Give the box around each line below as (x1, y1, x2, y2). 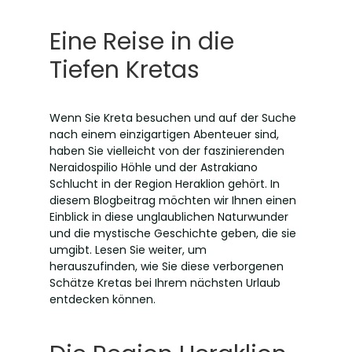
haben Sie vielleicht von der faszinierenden (49, 143, 284, 159)
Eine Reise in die (49, 25, 234, 59)
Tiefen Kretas (49, 53, 200, 87)
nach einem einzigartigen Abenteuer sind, (49, 126, 279, 143)
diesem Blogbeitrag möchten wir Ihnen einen (49, 192, 296, 209)
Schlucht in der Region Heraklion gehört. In (49, 176, 280, 192)
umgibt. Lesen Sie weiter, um (49, 242, 207, 258)
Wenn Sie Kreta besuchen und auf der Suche (49, 110, 296, 126)
